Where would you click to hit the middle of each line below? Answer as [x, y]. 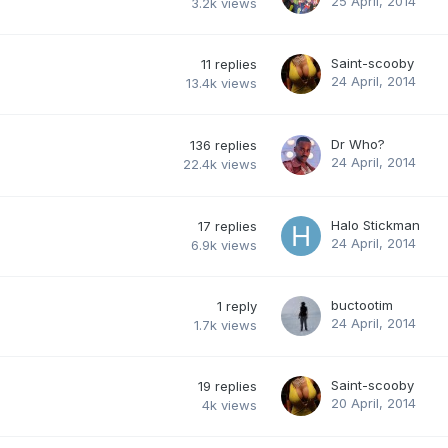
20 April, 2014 [373, 402]
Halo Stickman [375, 224]
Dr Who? [358, 143]
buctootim [362, 304]
